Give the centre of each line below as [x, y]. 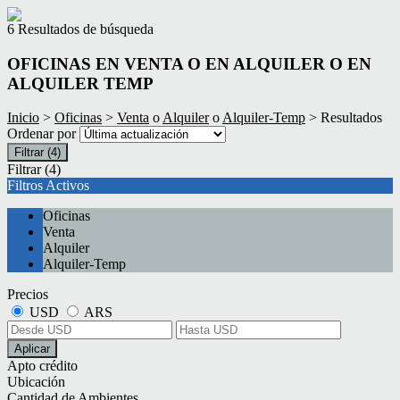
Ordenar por [43, 134]
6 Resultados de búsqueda [80, 29]
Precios [28, 295]
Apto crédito [42, 366]
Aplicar [32, 349]
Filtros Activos [48, 186]
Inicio [23, 118]
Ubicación [36, 382]
